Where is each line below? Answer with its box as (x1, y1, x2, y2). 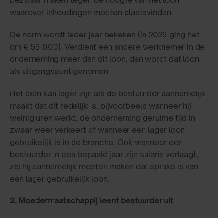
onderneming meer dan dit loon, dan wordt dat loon (10, 54, 199, 64)
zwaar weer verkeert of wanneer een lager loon (10, 125, 185, 135)
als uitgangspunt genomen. (10, 66, 112, 76)
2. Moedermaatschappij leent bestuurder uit (10, 196, 173, 206)
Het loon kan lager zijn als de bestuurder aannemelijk (10, 88, 206, 98)
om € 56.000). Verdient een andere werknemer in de (10, 41, 205, 52)
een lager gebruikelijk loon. (10, 173, 109, 183)
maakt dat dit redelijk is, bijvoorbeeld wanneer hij (10, 100, 191, 110)
